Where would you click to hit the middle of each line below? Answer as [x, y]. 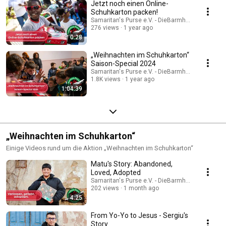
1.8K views [106, 79]
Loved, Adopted [116, 172]
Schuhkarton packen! [124, 12]
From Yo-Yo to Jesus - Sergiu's [139, 215]
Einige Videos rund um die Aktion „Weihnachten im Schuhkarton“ [100, 148]
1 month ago [141, 188]
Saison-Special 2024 [123, 63]
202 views [105, 188]
